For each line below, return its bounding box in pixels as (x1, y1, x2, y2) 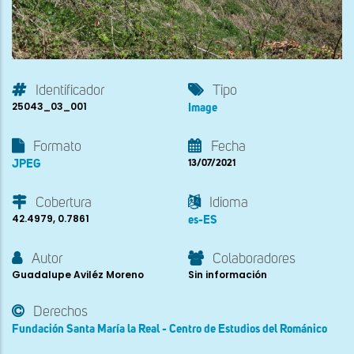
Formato (33, 140, 81, 155)
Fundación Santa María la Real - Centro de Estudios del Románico (12, 323, 327, 336)
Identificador (36, 84, 104, 99)
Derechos (33, 305, 88, 320)
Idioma (209, 196, 248, 211)
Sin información (188, 268, 267, 282)
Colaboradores (213, 252, 296, 267)
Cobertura (36, 196, 92, 211)
